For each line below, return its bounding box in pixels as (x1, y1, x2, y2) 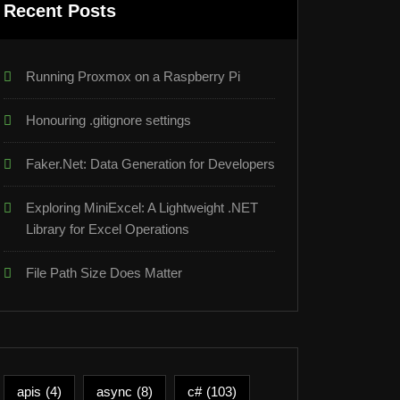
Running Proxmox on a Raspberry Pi (26, 69, 240, 84)
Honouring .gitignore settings (26, 112, 191, 128)
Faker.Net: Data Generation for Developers (26, 156, 275, 171)
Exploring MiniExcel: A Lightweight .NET (26, 200, 258, 215)
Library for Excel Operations (26, 221, 189, 237)
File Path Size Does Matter (26, 265, 182, 280)
